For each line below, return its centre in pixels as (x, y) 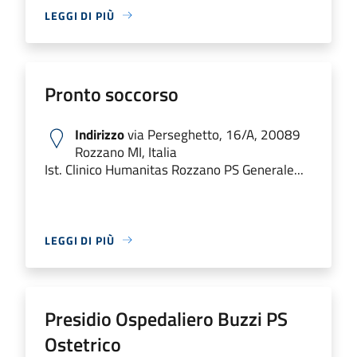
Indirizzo (100, 134)
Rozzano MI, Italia (126, 151)
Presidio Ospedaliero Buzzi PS (166, 318)
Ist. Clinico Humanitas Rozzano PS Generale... (174, 169)
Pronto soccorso (112, 94)
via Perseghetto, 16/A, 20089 (212, 134)
